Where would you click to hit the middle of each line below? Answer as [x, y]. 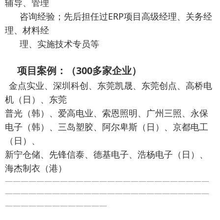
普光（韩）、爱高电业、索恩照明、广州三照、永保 [107, 113]
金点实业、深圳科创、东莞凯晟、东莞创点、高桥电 [110, 86]
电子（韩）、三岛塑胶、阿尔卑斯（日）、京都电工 [107, 127]
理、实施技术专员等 [52, 44]
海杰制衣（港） [36, 168]
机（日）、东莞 [36, 99]
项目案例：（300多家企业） [73, 71]
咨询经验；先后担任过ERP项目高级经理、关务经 [109, 16]
